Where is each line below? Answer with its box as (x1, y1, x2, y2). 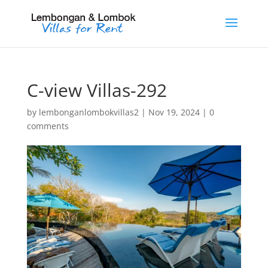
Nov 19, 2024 (148, 106, 200, 118)
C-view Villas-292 (26, 78, 167, 102)
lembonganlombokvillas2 (38, 106, 139, 118)
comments (26, 120, 69, 132)
